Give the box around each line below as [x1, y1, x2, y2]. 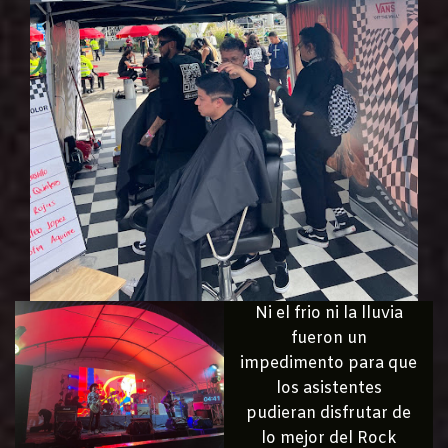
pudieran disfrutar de [246, 402, 411, 424]
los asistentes [275, 377, 382, 399]
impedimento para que [240, 352, 417, 374]
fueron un [290, 327, 367, 349]
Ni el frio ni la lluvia [254, 302, 403, 324]
